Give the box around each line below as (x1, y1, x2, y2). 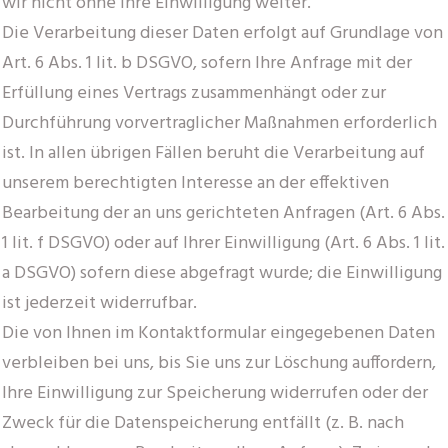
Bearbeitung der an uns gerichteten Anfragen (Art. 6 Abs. (2, 198, 445, 228)
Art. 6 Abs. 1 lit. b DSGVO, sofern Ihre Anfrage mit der (2, 48, 412, 78)
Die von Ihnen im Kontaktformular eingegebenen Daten (2, 318, 435, 348)
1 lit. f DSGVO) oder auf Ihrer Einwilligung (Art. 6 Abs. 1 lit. (2, 228, 445, 258)
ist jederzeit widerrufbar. (2, 288, 197, 318)
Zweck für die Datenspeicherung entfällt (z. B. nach (2, 408, 404, 438)
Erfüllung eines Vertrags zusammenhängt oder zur (2, 78, 386, 108)
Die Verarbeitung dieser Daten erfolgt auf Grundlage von (2, 18, 443, 48)
